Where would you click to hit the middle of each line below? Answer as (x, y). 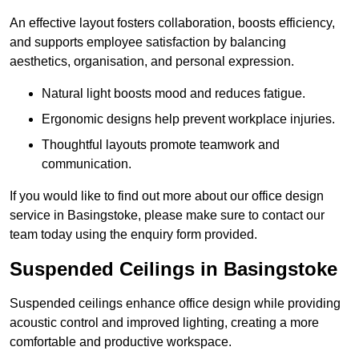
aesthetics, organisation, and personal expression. (152, 62)
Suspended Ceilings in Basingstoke (173, 269)
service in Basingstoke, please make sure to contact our (167, 216)
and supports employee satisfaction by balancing (148, 42)
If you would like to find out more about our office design (167, 196)
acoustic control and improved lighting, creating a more (164, 323)
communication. (87, 164)
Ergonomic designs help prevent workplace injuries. (188, 119)
